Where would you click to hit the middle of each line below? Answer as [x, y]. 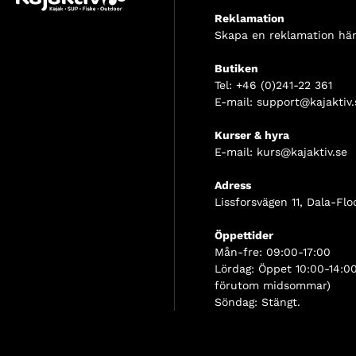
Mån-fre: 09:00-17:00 [273, 252]
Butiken [236, 69]
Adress [233, 186]
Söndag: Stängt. [257, 302]
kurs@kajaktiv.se [302, 152]
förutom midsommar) [273, 286]
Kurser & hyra [252, 135]
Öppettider [244, 236]
